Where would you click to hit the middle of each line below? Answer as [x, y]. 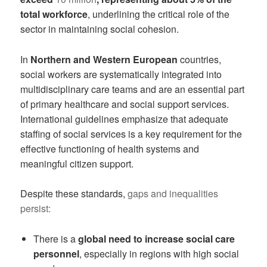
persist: [36, 209]
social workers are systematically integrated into [121, 74]
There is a [55, 238]
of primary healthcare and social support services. [125, 104]
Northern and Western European [104, 59]
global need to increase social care [156, 238]
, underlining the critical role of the [159, 14]
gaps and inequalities [173, 194]
